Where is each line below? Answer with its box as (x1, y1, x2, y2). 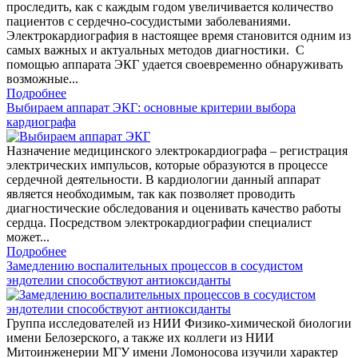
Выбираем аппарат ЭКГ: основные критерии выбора (6, 101, 296, 115)
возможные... (6, 72, 78, 86)
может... (6, 230, 50, 245)
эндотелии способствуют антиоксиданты (6, 273, 231, 288)
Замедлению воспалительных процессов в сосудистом (6, 259, 303, 273)
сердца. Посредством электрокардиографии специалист (6, 216, 312, 230)
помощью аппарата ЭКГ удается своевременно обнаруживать (6, 58, 343, 72)
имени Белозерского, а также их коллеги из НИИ (6, 331, 274, 345)
